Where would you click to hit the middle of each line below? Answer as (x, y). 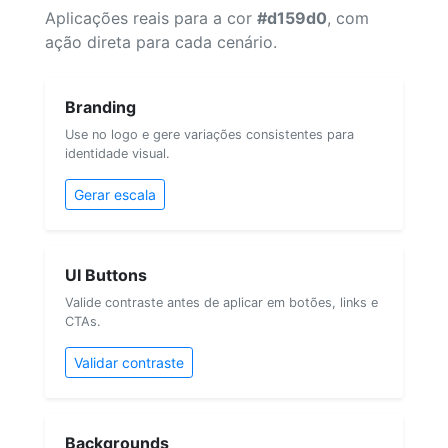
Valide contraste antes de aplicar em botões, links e (221, 302)
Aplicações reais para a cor (151, 17)
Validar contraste (129, 362)
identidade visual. (117, 153)
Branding (100, 106)
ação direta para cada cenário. (161, 41)
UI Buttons (106, 274)
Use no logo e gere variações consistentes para (209, 134)
